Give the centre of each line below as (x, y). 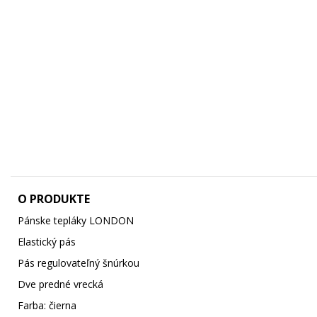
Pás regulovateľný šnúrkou (79, 263)
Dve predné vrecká (62, 284)
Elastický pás (47, 242)
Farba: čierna (47, 306)
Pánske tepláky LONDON (76, 221)
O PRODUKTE (54, 199)
